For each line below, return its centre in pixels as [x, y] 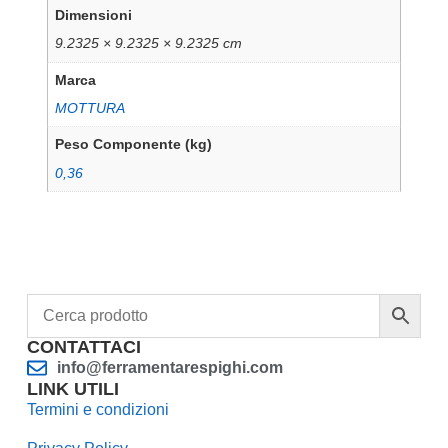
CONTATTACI [83, 347]
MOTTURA [90, 107]
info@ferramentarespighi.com [169, 368]
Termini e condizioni [97, 410]
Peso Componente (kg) [134, 144]
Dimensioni [94, 15]
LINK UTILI [72, 389]
